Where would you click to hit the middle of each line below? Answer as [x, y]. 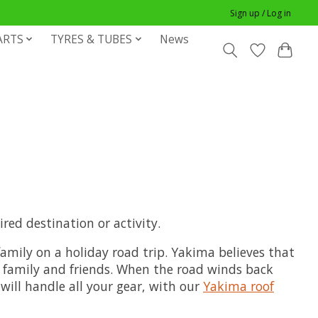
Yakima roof [238, 286]
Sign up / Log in [261, 13]
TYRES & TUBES [92, 39]
